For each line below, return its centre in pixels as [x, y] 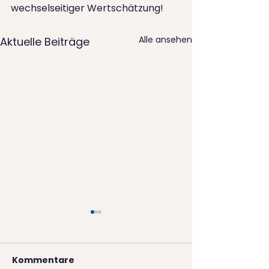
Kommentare [43, 260]
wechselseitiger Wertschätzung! [87, 8]
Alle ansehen [165, 40]
